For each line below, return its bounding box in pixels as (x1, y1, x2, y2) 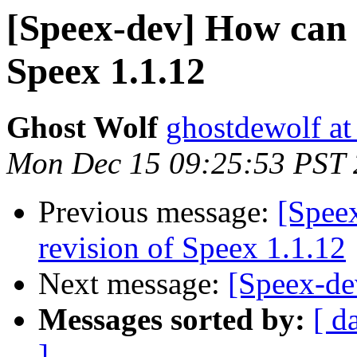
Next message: (38, 266, 228, 301)
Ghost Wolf (6, 110, 158, 145)
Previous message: (38, 194, 277, 229)
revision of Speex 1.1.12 (38, 230, 346, 265)
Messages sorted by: (38, 302, 305, 337)
